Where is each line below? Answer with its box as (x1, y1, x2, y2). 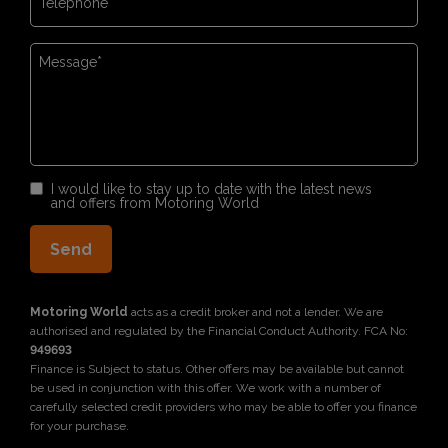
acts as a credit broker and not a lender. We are (128, 304, 383, 319)
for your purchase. (30, 418, 129, 433)
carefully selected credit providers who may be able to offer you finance (30, 399, 417, 414)
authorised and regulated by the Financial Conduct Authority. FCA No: (30, 323, 408, 338)
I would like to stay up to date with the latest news (51, 180, 372, 197)
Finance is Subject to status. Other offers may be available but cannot (30, 361, 404, 376)
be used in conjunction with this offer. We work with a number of (30, 380, 381, 395)
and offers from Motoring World (51, 194, 259, 211)
